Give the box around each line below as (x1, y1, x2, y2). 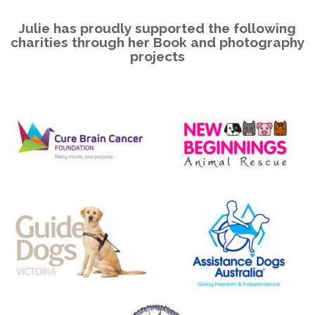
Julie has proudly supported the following (19, 20, 296, 36)
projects (130, 48, 185, 64)
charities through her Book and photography (11, 34, 304, 50)
